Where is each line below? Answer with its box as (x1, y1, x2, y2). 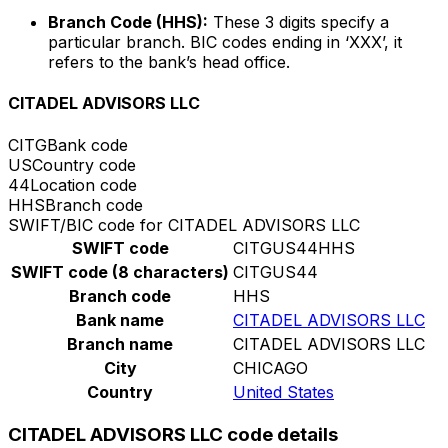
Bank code (47, 134, 128, 155)
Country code (32, 154, 136, 175)
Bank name (76, 309, 164, 330)
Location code (30, 174, 137, 195)
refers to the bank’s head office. (48, 52, 290, 73)
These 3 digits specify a (208, 12, 389, 33)
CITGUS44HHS (233, 237, 355, 258)
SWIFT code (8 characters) (11, 261, 229, 282)
